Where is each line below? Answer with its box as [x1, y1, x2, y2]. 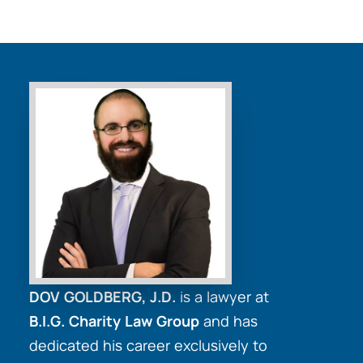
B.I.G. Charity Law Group [29, 311, 199, 331]
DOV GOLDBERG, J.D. [29, 287, 176, 307]
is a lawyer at [176, 287, 269, 307]
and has [199, 311, 258, 331]
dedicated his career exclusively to [29, 335, 267, 356]
